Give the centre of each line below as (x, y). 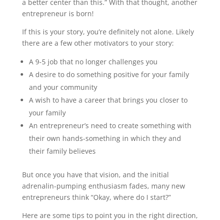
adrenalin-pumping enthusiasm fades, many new (103, 186)
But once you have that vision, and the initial (95, 175)
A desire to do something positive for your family (109, 74)
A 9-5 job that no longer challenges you (93, 62)
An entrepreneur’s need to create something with (110, 125)
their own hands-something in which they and (105, 138)
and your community (63, 87)
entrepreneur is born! (58, 14)
